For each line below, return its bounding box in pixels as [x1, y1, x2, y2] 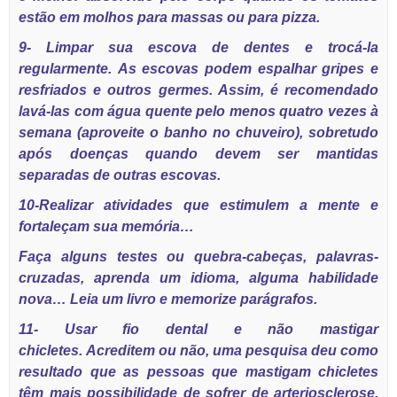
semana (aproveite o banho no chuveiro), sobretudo [19, 125, 378, 140]
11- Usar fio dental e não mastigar [19, 322, 378, 337]
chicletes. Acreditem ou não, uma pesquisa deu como [19, 343, 378, 358]
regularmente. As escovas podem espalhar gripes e [19, 61, 378, 76]
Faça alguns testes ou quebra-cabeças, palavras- [19, 249, 378, 264]
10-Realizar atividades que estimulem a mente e [19, 198, 378, 213]
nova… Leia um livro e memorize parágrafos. [19, 292, 317, 307]
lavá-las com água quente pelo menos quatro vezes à [19, 104, 378, 119]
